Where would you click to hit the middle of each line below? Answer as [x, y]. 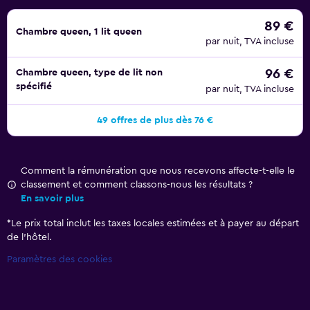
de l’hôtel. [29, 237]
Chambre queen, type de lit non [89, 73]
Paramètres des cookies [60, 259]
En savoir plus [52, 199]
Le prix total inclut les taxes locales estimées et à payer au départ [155, 224]
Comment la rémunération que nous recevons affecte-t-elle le [158, 171]
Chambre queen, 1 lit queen [79, 32]
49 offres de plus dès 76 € [155, 120]
